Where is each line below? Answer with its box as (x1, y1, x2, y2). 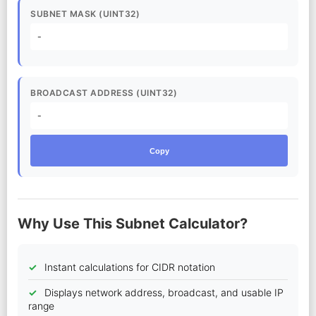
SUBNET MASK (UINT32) (30, 8, 140, 19)
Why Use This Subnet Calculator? (18, 215, 248, 232)
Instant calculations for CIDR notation (44, 261, 215, 273)
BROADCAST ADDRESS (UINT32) (30, 87, 177, 98)
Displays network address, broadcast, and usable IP (44, 286, 284, 298)
